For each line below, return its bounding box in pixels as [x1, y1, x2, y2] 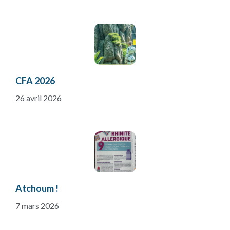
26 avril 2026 [15, 93, 62, 103]
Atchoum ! [15, 183, 59, 195]
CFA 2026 [15, 75, 55, 87]
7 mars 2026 [15, 201, 59, 211]
